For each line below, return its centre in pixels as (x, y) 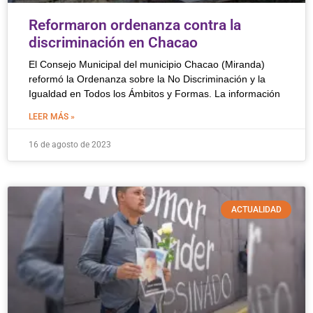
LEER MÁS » (52, 117)
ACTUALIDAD (256, 210)
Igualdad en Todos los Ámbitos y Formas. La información (154, 94)
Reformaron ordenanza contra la (135, 25)
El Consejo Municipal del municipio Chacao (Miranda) (147, 64)
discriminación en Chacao (113, 43)
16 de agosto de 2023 (70, 145)
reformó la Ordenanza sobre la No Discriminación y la (147, 79)
